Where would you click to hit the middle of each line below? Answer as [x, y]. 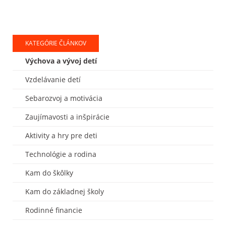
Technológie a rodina [61, 154]
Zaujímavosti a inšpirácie [67, 117]
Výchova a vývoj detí [61, 61]
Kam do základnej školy [65, 192]
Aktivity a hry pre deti [61, 136]
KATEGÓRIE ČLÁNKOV [56, 43]
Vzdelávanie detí [53, 80]
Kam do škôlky [49, 173]
